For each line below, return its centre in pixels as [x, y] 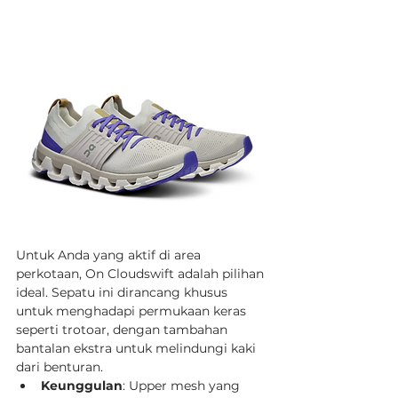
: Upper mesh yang [183, 386]
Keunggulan [82, 386]
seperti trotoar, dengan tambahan [123, 330]
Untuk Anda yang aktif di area [110, 255]
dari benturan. [60, 367]
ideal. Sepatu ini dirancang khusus [123, 292]
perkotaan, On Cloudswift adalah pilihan [142, 274]
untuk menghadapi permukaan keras [133, 311]
